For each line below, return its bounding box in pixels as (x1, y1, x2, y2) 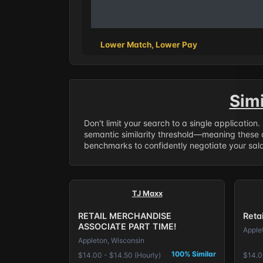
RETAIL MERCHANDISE (77, 211, 171, 221)
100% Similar (171, 249, 217, 258)
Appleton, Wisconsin (77, 236, 144, 245)
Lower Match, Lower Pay (100, 40, 197, 49)
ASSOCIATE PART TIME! (77, 221, 176, 232)
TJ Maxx (131, 188, 163, 198)
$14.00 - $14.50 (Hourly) (77, 250, 161, 259)
